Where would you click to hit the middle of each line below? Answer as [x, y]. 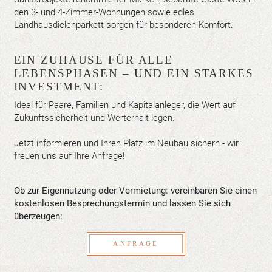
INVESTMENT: [59, 87]
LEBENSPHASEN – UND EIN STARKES [134, 73]
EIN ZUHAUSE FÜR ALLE [93, 60]
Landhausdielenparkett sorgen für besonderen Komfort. [123, 25]
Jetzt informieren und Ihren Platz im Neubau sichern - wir [126, 143]
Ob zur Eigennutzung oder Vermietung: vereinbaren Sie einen [135, 190]
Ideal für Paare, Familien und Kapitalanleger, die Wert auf [124, 105]
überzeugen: [38, 216]
